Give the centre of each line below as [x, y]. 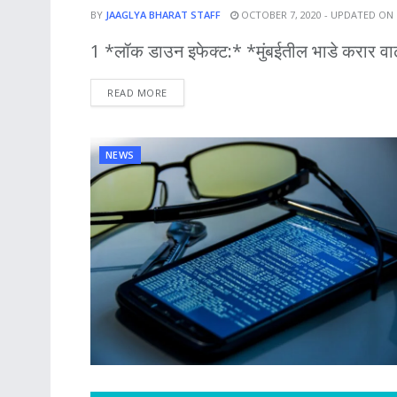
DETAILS [187, 91]
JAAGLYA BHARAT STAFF [163, 14]
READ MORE [137, 92]
